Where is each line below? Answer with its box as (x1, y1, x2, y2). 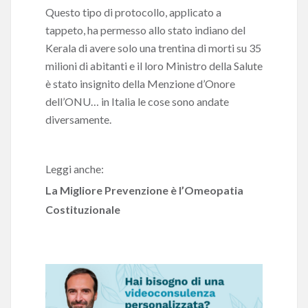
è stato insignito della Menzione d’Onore (45, 77, 235, 90)
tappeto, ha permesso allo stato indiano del (45, 23, 245, 36)
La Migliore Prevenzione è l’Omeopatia (45, 184, 243, 197)
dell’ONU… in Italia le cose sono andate (45, 95, 229, 108)
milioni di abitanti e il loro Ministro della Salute (45, 59, 263, 72)
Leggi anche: (45, 162, 104, 175)
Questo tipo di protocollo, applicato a (45, 5, 221, 19)
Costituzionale (45, 203, 120, 216)
